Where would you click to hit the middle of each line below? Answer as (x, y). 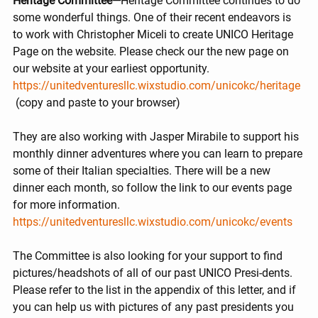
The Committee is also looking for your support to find (149, 256)
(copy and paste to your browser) (98, 103)
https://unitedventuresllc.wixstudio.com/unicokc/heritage (157, 86)
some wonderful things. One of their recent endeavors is (153, 18)
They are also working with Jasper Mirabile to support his (157, 137)
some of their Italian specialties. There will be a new (143, 171)
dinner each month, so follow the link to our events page (154, 188)
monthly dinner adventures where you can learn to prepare (159, 154)
